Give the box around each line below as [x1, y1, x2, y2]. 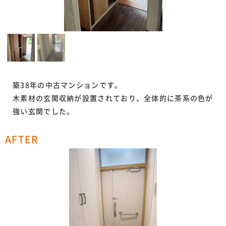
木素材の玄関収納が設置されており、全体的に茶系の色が [13, 94, 213, 102]
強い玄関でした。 [13, 107, 75, 115]
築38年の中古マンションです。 [13, 81, 123, 89]
